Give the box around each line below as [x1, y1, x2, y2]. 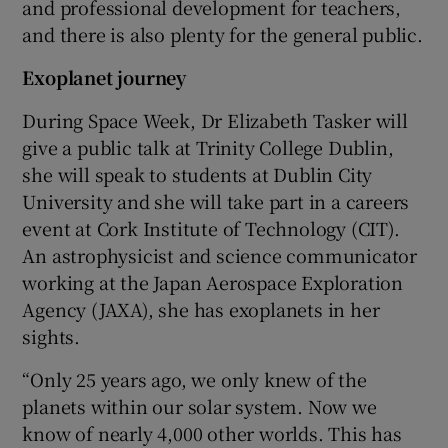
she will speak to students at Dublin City [22, 160, 373, 187]
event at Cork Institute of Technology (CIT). [22, 214, 400, 241]
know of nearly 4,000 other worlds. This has [22, 419, 402, 446]
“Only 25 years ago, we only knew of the [22, 365, 367, 392]
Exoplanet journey [22, 63, 187, 90]
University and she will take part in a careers [22, 187, 410, 214]
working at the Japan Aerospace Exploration [22, 268, 404, 295]
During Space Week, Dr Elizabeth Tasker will [22, 106, 408, 133]
